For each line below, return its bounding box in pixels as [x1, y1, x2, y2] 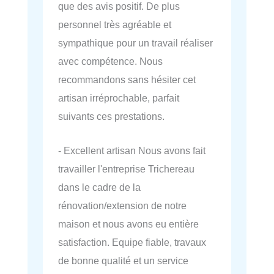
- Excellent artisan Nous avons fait [58, 145, 206, 157]
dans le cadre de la [58, 182, 141, 193]
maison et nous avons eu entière [58, 218, 199, 230]
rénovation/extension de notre [58, 200, 187, 212]
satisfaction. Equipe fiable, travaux [58, 237, 206, 248]
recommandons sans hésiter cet [58, 74, 196, 86]
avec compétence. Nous [58, 56, 163, 67]
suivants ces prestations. [58, 111, 165, 122]
